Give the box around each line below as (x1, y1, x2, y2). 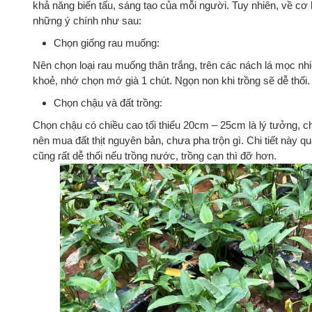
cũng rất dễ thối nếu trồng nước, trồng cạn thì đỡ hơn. (33, 149, 276, 162)
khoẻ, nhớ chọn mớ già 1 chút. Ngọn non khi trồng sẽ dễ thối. (33, 74, 310, 86)
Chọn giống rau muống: (54, 36, 159, 49)
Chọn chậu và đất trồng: (54, 96, 162, 109)
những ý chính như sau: (33, 14, 141, 26)
